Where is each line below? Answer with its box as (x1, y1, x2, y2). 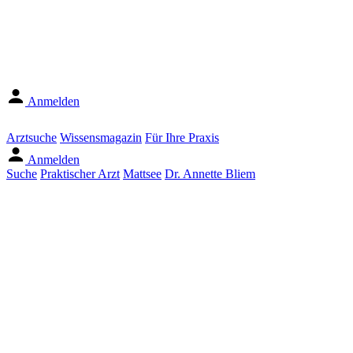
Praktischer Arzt (40, 167, 120, 180)
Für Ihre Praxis (145, 131, 219, 144)
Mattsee (123, 167, 162, 180)
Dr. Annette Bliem (165, 167, 255, 180)
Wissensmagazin (60, 131, 142, 144)
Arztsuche (6, 131, 57, 144)
